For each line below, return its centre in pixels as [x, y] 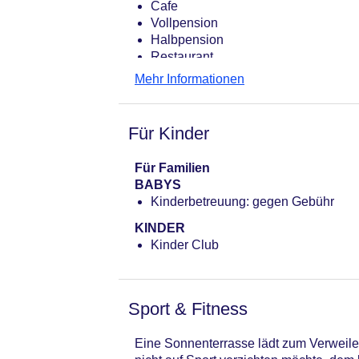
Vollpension [184, 22]
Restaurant [182, 56]
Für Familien [172, 167]
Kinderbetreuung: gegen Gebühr [242, 201]
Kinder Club [185, 244]
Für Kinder [169, 133]
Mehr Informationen [190, 79]
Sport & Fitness [188, 309]
